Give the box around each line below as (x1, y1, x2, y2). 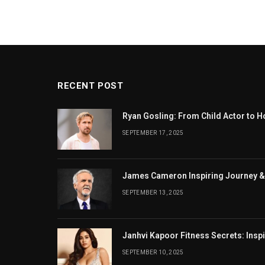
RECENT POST (57, 80, 124, 91)
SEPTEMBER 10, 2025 (122, 249, 184, 256)
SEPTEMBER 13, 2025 (122, 189, 184, 196)
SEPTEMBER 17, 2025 (122, 130, 184, 136)
